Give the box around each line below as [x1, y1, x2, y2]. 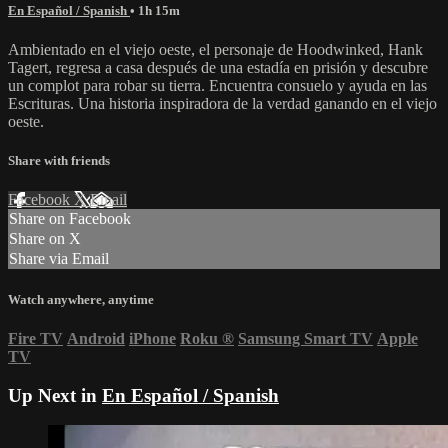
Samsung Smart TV [238, 329, 373, 347]
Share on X [9, 230, 81, 248]
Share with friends [8, 153, 110, 169]
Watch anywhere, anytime [8, 291, 154, 307]
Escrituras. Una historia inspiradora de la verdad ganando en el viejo [8, 95, 437, 113]
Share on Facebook [9, 210, 131, 228]
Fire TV [8, 329, 63, 347]
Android [67, 329, 125, 347]
